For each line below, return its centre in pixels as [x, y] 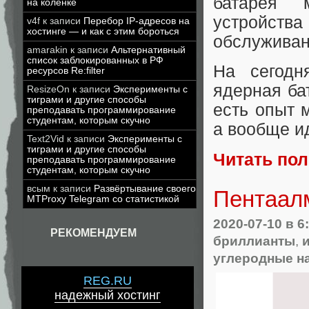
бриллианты [254, 240]
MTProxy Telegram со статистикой [103, 199]
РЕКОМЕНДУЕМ [93, 233]
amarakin [47, 50]
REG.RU [108, 281]
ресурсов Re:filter [66, 71]
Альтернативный [148, 50]
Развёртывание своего [145, 189]
